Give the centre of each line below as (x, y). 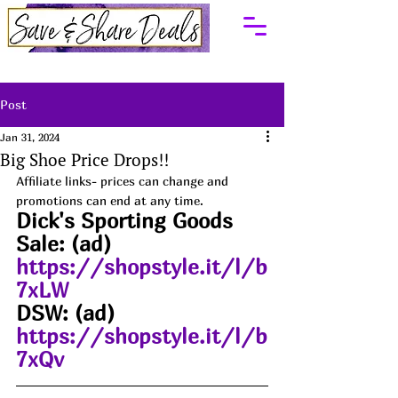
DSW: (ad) (68, 313)
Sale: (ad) (70, 243)
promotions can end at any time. (110, 200)
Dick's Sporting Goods (127, 220)
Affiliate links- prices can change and (124, 181)
